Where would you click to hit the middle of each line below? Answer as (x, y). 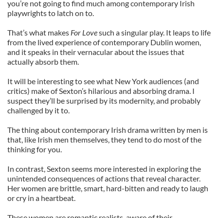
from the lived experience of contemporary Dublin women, (104, 42)
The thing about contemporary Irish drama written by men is (108, 130)
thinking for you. (35, 149)
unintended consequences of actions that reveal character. (104, 178)
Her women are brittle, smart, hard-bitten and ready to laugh (108, 188)
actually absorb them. (43, 62)
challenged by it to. (38, 110)
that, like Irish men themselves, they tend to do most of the (104, 139)
